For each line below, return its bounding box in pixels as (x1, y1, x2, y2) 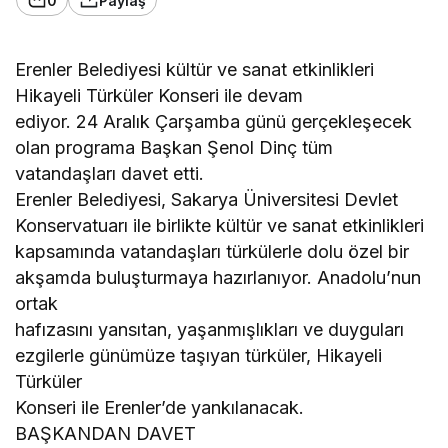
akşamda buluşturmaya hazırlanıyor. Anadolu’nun (15, 267, 422, 289)
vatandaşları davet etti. (15, 163, 205, 185)
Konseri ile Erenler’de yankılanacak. (15, 397, 305, 419)
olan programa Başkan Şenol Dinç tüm (15, 137, 334, 159)
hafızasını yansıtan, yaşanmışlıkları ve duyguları (15, 319, 405, 341)
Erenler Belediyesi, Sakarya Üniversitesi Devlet (15, 189, 399, 211)
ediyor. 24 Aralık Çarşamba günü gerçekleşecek (15, 111, 413, 133)
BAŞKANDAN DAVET (15, 423, 197, 445)
